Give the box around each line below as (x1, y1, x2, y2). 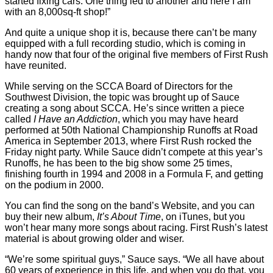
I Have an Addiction (34, 114, 118, 124)
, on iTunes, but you (161, 211, 245, 222)
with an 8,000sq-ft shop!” (5, 7, 110, 17)
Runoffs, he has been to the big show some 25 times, (5, 158, 232, 168)
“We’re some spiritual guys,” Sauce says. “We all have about (5, 254, 264, 264)
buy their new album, (5, 211, 97, 222)
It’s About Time (97, 211, 161, 222)
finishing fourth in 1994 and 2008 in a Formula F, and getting (5, 169, 263, 179)
